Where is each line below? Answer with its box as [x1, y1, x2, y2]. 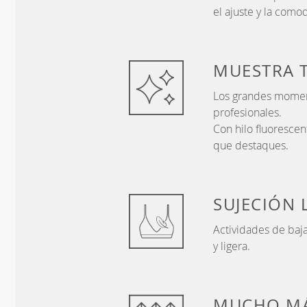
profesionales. [213, 105, 282, 121]
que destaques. [213, 138, 288, 153]
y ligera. [213, 238, 250, 254]
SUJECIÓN [213, 193, 301, 216]
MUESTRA [213, 60, 299, 82]
